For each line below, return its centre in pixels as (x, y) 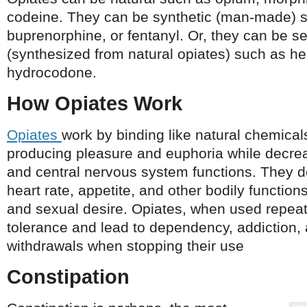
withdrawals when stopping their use (125, 246)
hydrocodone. (52, 72)
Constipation (68, 277)
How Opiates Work (95, 103)
